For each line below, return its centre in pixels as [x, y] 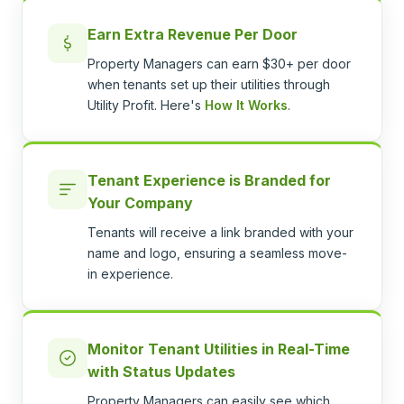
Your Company [140, 203]
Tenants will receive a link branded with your [220, 232]
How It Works [246, 105]
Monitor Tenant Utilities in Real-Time [219, 349]
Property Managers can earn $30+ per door [219, 64]
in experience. [130, 274]
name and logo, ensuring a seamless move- [217, 253]
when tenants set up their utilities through [209, 84]
